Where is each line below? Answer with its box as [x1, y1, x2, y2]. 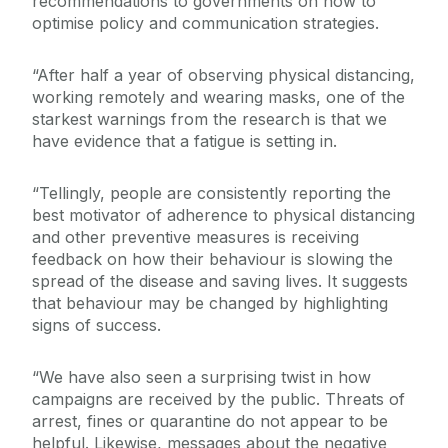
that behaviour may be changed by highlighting [32, 293, 388, 314]
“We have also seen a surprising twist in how [32, 367, 371, 388]
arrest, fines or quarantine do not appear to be [32, 411, 388, 432]
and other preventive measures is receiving [32, 227, 359, 248]
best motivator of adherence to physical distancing [32, 205, 415, 226]
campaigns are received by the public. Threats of [32, 389, 405, 410]
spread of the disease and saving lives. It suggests [32, 271, 408, 292]
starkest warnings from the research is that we [32, 109, 387, 130]
